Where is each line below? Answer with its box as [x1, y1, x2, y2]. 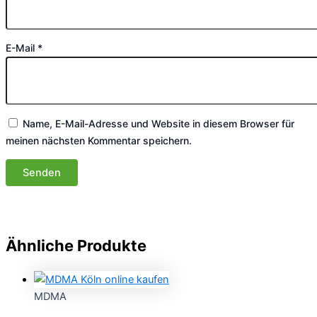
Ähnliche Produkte [6, 236, 146, 255]
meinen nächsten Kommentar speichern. [6, 134, 192, 146]
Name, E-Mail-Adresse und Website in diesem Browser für [23, 117, 294, 129]
